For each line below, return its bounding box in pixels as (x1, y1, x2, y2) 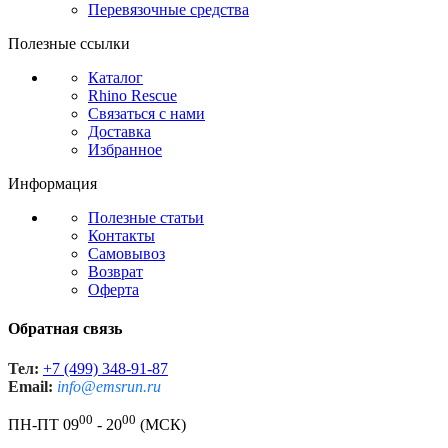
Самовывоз (88, 245, 165, 263)
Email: (8, 377, 53, 395)
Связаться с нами (88, 105, 205, 123)
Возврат (88, 263, 143, 281)
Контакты (88, 227, 155, 245)
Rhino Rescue (88, 87, 177, 105)
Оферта (88, 281, 139, 299)
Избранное (88, 141, 162, 159)
